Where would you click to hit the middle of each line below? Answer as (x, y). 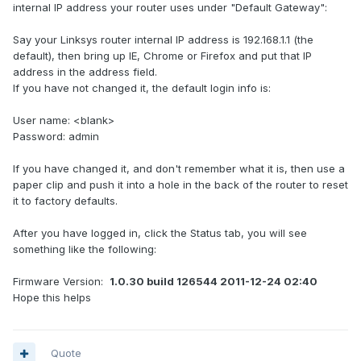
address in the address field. (85, 72)
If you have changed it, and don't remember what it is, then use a (179, 169)
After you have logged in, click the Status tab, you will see (160, 233)
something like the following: (85, 249)
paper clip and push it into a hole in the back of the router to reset (180, 185)
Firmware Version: (61, 282)
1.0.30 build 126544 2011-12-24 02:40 (216, 282)
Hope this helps (52, 298)
